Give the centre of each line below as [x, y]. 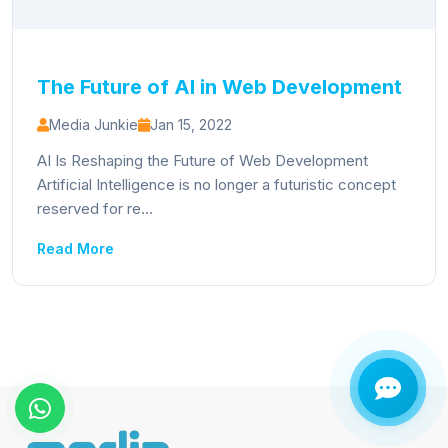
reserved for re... [95, 208]
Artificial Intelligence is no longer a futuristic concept [216, 184]
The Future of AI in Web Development [219, 87]
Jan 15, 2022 [191, 124]
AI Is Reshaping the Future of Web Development [202, 160]
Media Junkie [93, 124]
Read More [75, 248]
